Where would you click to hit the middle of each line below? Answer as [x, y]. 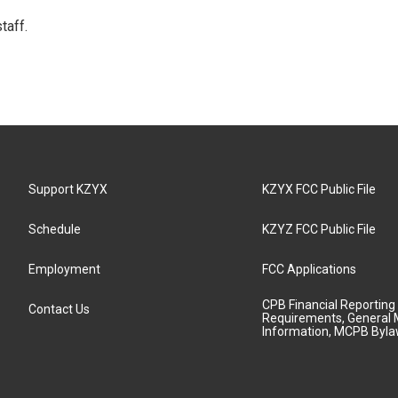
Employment [64, 269]
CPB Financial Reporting [329, 305]
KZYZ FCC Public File [319, 229]
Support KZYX [68, 189]
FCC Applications [310, 269]
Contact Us [59, 309]
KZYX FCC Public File [319, 189]
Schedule [55, 229]
